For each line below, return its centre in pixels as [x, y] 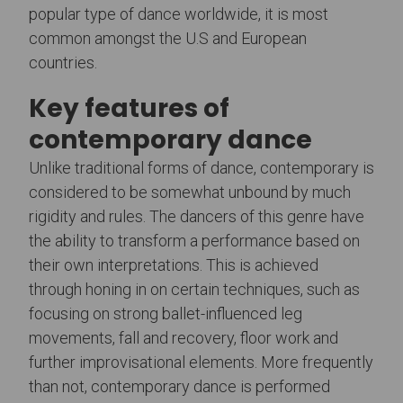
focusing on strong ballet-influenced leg [166, 313]
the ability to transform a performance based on [194, 240]
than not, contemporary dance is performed [179, 386]
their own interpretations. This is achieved [174, 264]
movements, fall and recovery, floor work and [184, 337]
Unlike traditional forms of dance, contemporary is [201, 167]
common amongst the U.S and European [168, 38]
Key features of [129, 108]
